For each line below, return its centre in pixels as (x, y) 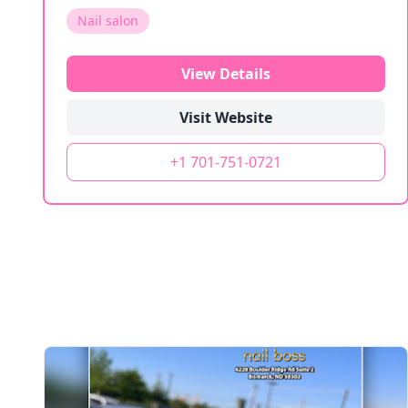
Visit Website (226, 117)
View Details (226, 74)
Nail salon (108, 20)
